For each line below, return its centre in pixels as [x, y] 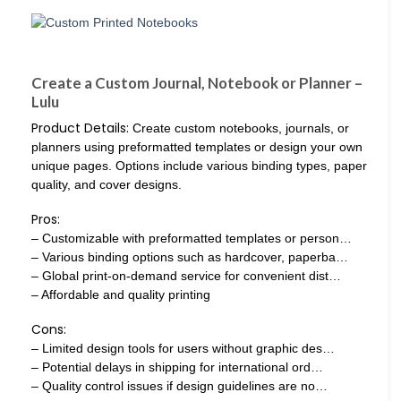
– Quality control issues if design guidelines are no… [179, 385]
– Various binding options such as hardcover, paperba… [190, 256]
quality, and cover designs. [107, 184]
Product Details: [80, 128]
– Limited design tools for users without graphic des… [183, 348]
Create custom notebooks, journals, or [239, 128]
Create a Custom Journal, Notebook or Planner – [197, 83]
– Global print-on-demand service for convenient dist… [186, 275]
